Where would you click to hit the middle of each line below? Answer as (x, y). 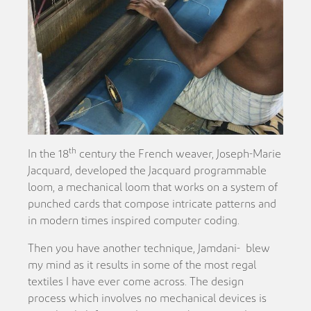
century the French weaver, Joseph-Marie (179, 154)
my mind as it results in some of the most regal (142, 265)
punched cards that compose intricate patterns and (152, 204)
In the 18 (49, 154)
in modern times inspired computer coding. (134, 220)
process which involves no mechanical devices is (148, 298)
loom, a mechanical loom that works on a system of (153, 187)
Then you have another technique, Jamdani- (134, 248)
